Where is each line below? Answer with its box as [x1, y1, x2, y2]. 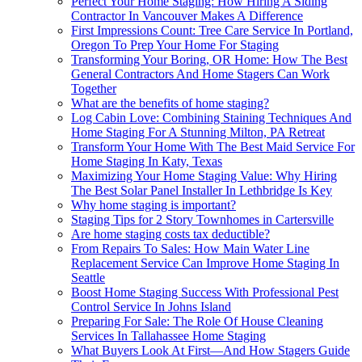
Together [71, 82, 116, 96]
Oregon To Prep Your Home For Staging [71, 38, 279, 53]
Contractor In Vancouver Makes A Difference [71, 9, 303, 23]
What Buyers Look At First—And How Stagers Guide [71, 343, 350, 358]
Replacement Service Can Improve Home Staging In [71, 256, 339, 271]
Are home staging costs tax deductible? [71, 227, 270, 242]
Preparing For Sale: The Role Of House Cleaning [71, 314, 323, 329]
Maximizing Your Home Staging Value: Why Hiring [71, 169, 337, 183]
